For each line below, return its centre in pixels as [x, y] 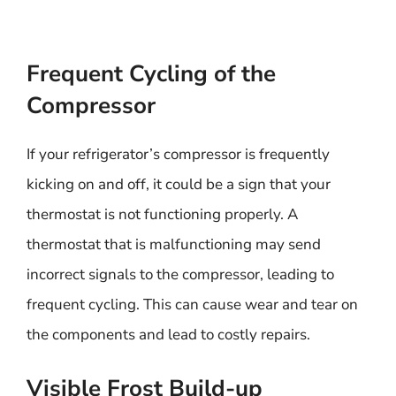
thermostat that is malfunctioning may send [174, 244]
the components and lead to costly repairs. [168, 335]
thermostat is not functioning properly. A [162, 214]
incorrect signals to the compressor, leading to [180, 274]
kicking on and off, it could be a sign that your [179, 184]
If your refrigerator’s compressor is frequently [178, 154]
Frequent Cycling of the [151, 74]
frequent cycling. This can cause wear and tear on [192, 305]
